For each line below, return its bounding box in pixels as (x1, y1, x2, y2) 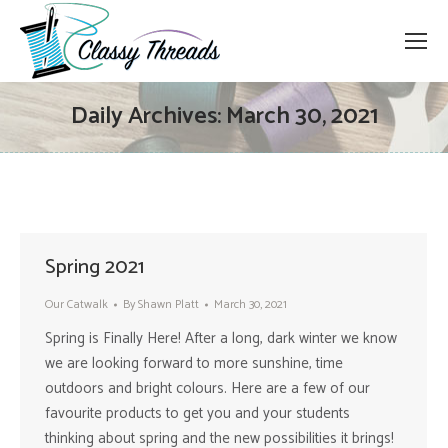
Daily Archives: (70, 97, 226, 136)
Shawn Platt (138, 295, 199, 314)
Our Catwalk (45, 295, 108, 314)
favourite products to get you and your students (45, 401, 350, 426)
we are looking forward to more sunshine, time (45, 351, 343, 376)
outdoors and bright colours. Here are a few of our (45, 376, 370, 401)
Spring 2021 (45, 251, 144, 284)
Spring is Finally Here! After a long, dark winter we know (45, 326, 397, 351)
